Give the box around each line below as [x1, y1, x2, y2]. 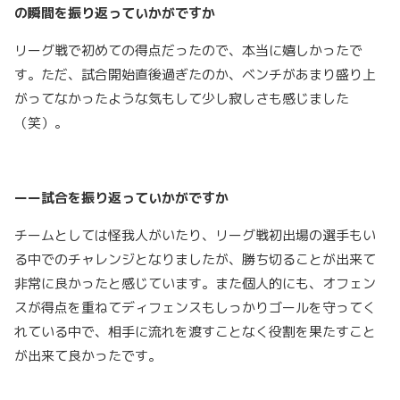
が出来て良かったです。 [14, 346, 162, 366]
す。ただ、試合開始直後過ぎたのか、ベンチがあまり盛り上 [14, 65, 376, 85]
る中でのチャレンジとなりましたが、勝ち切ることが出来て [14, 250, 376, 270]
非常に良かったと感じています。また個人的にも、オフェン [14, 274, 376, 294]
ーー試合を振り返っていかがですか [14, 188, 229, 208]
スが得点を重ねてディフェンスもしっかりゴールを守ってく [14, 298, 376, 318]
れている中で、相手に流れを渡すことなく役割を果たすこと [14, 322, 376, 342]
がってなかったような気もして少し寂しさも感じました [14, 89, 349, 109]
